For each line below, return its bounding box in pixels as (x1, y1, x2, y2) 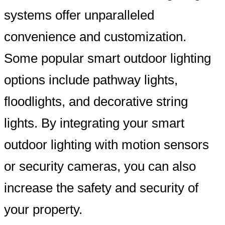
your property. (4, 202, 82, 217)
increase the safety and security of (4, 181, 198, 195)
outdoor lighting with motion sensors (4, 138, 209, 152)
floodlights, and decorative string (4, 94, 188, 109)
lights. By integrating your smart (4, 116, 184, 131)
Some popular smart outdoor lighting (4, 51, 211, 66)
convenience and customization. (4, 30, 186, 44)
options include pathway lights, (4, 73, 178, 87)
